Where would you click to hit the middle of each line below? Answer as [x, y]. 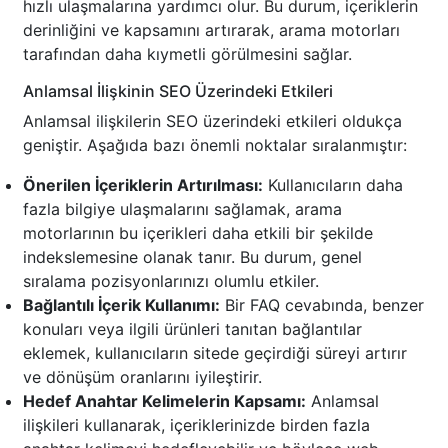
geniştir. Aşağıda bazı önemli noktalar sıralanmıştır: [215, 145]
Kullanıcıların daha [333, 185]
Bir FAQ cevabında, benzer [322, 305]
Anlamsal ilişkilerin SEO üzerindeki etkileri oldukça [212, 121]
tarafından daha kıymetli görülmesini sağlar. [187, 54]
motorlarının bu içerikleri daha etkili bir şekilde [198, 233]
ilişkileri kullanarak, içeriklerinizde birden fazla [196, 425]
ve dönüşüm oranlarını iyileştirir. [142, 377]
